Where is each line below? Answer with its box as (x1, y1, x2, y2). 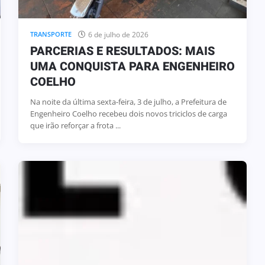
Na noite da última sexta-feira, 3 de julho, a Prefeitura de (30, 96, 227, 107)
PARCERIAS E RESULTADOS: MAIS (30, 42, 215, 60)
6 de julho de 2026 (88, 29, 148, 40)
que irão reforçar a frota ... (30, 119, 121, 131)
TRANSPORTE (30, 29, 72, 38)
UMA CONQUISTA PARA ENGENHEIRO (30, 57, 235, 75)
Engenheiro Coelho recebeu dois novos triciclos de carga (30, 108, 227, 119)
